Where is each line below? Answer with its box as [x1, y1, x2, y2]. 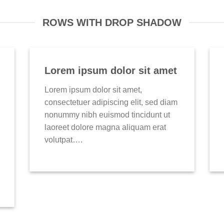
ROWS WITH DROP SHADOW [42, 17, 181, 28]
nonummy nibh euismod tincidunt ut [44, 110, 170, 119]
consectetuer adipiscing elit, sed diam [44, 98, 177, 107]
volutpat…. [44, 135, 82, 144]
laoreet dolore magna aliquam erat [44, 123, 166, 132]
